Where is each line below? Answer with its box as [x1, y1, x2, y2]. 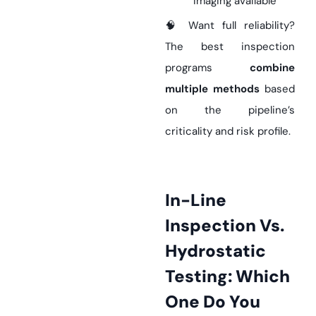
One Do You [165, 291, 260, 313]
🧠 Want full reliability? [165, 18, 295, 33]
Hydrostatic [165, 240, 266, 262]
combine [250, 61, 295, 75]
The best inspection [165, 39, 295, 54]
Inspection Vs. [165, 214, 284, 237]
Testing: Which [165, 265, 290, 288]
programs [165, 61, 250, 75]
